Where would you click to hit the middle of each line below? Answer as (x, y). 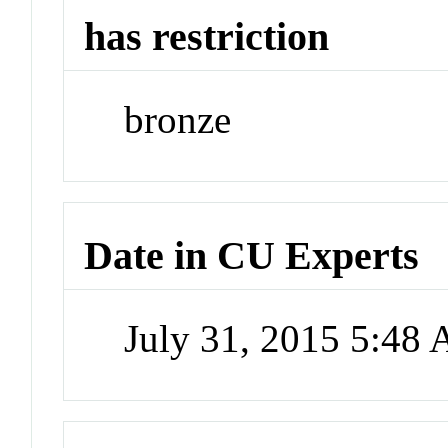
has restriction (207, 37)
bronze (178, 120)
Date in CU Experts (252, 255)
